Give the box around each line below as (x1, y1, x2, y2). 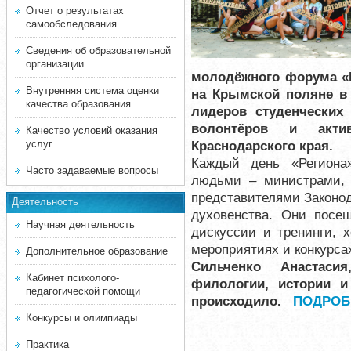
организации (26, 58, 84, 70)
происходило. (191, 293, 293, 309)
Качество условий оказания (26, 125, 157, 136)
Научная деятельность (26, 219, 135, 230)
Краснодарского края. (191, 138, 333, 154)
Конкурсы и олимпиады (26, 312, 137, 324)
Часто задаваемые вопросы (26, 165, 158, 176)
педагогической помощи (26, 285, 140, 297)
